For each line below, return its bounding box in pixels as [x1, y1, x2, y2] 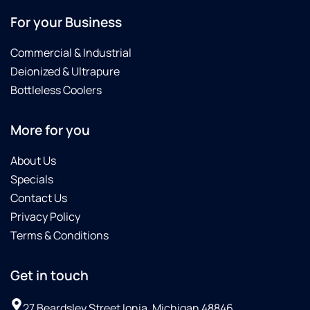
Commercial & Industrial [10, 45, 131, 61]
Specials [10, 172, 53, 188]
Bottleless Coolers [10, 82, 102, 98]
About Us [10, 153, 56, 169]
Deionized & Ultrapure [10, 64, 120, 80]
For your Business [10, 13, 122, 32]
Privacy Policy [10, 209, 80, 225]
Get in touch [10, 266, 89, 285]
